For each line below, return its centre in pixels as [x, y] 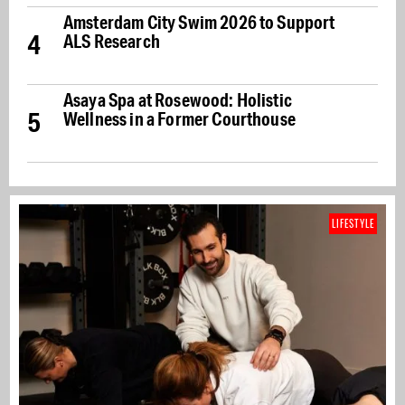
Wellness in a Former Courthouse [179, 118]
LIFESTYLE [353, 224]
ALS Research [112, 41]
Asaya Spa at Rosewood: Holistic [178, 99]
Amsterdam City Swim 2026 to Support [199, 22]
